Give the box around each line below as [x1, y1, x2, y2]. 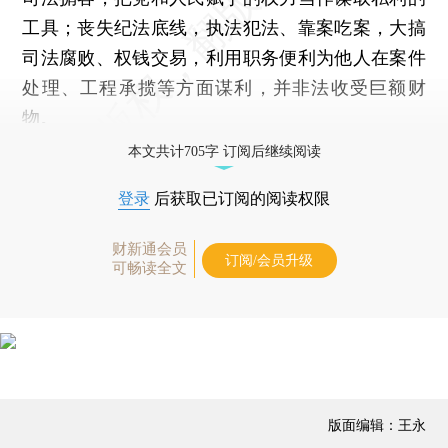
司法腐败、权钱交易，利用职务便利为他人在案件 [22, 46, 426, 68]
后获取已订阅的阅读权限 [150, 189, 330, 207]
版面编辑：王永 [327, 415, 426, 433]
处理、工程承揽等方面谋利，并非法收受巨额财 [22, 76, 426, 98]
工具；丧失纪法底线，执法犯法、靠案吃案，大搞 [22, 16, 426, 38]
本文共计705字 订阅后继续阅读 [127, 143, 321, 159]
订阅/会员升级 [225, 252, 313, 268]
